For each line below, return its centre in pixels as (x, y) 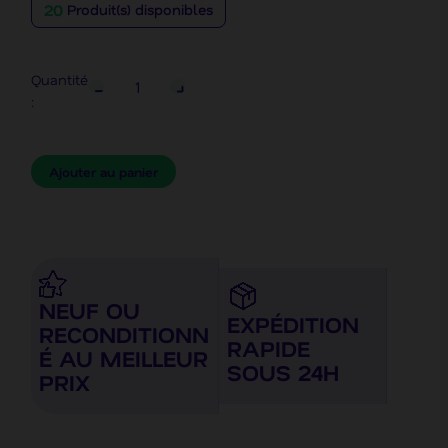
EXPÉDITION (293, 323)
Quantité (60, 80)
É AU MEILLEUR (124, 357)
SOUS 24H (283, 371)
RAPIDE (269, 347)
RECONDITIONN (124, 333)
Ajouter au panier (104, 171)
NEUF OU (90, 309)
